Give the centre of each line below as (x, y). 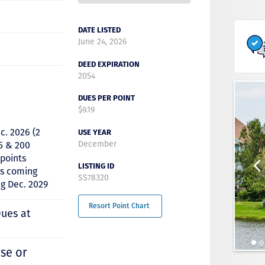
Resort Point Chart (119, 206)
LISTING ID (96, 166)
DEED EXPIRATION (109, 64)
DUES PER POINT (106, 98)
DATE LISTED (99, 30)
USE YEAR (94, 132)
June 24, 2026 (102, 42)
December (97, 144)
